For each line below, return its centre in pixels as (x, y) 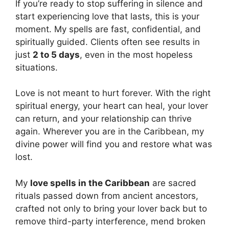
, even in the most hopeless (136, 54)
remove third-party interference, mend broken (110, 221)
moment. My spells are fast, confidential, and (108, 29)
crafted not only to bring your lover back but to (111, 208)
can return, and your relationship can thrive (104, 119)
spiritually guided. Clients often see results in (108, 42)
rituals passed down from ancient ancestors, (107, 196)
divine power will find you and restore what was (114, 144)
